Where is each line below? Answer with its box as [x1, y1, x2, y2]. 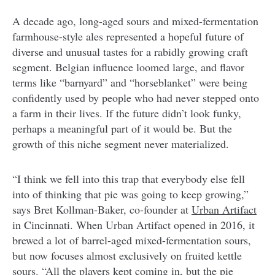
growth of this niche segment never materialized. [12, 136, 229, 152]
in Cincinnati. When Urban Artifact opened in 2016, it [12, 217, 255, 233]
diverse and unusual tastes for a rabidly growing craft [12, 44, 248, 60]
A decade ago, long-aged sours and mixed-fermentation [12, 14, 258, 29]
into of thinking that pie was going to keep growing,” [12, 187, 249, 202]
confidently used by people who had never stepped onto [12, 90, 259, 106]
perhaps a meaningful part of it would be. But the [12, 121, 232, 136]
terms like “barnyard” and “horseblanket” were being [12, 75, 247, 90]
